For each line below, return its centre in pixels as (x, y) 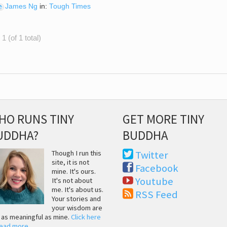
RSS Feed (157, 195)
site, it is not (70, 162)
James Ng (21, 6)
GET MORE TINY (164, 119)
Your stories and (76, 199)
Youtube (155, 182)
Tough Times (70, 6)
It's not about (72, 181)
